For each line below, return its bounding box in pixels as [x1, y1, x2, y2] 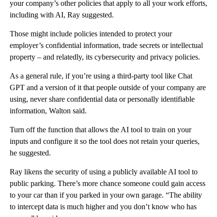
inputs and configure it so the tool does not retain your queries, [10, 137, 200, 146]
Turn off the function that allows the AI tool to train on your [10, 125, 191, 134]
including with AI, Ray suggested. [10, 11, 114, 19]
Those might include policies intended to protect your [10, 30, 172, 38]
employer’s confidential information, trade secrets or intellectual [10, 41, 203, 50]
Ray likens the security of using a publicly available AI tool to [10, 168, 198, 176]
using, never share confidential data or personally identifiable [10, 95, 195, 104]
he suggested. [10, 149, 51, 157]
